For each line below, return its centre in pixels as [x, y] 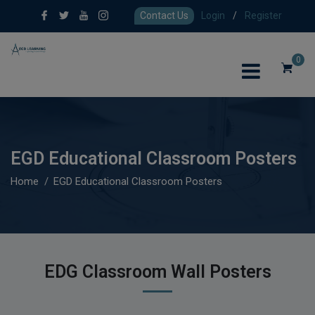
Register [263, 15]
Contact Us [164, 15]
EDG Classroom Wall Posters [157, 272]
